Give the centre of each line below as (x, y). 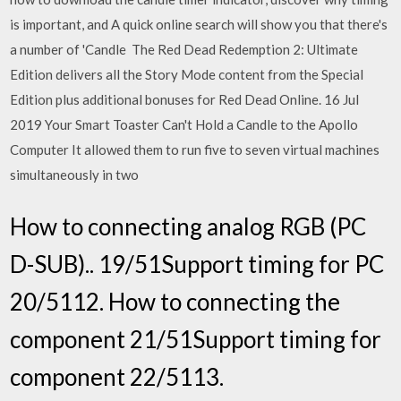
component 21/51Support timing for (196, 339)
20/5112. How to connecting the (175, 301)
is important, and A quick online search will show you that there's (199, 24)
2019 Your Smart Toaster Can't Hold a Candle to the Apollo (184, 124)
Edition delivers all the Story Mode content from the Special (187, 74)
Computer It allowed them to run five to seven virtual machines (195, 149)
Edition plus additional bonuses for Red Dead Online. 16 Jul (185, 99)
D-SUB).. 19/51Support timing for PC (197, 264)
